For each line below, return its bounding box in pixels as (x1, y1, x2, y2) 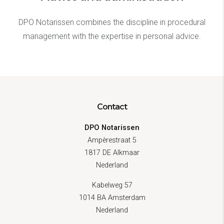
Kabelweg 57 (91, 180, 132, 189)
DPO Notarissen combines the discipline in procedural (18, 17, 205, 27)
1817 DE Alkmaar (84, 148, 139, 157)
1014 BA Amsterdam (78, 193, 145, 202)
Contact (97, 101, 127, 111)
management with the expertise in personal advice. (23, 31, 201, 41)
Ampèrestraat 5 (87, 135, 136, 144)
